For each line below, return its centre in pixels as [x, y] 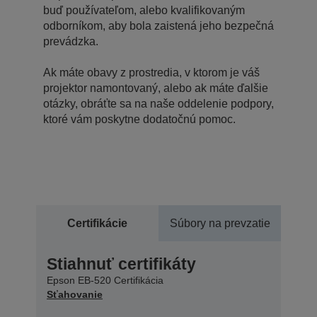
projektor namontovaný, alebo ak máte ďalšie [156, 88]
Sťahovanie [75, 294]
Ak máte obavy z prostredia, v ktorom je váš [151, 72]
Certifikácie [97, 223]
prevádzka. [71, 41]
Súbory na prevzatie [220, 223]
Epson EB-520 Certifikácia [105, 280]
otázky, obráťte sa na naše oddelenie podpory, [158, 103]
